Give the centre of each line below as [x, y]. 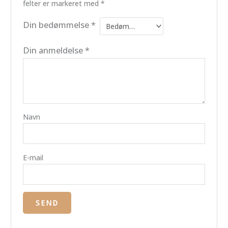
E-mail [33, 157]
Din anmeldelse [54, 50]
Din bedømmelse [57, 24]
